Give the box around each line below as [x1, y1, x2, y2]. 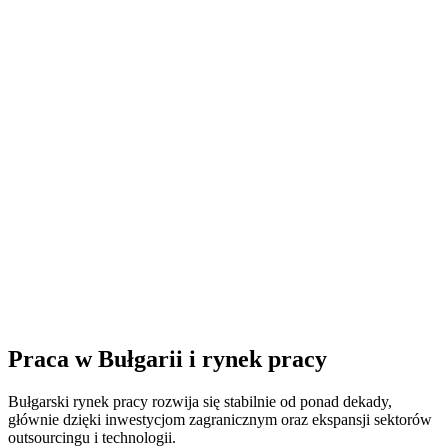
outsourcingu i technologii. [8, 428, 176, 446]
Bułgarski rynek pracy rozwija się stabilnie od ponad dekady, [8, 392, 392, 410]
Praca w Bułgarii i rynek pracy [8, 345, 327, 372]
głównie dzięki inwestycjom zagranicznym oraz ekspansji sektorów [8, 410, 432, 428]
